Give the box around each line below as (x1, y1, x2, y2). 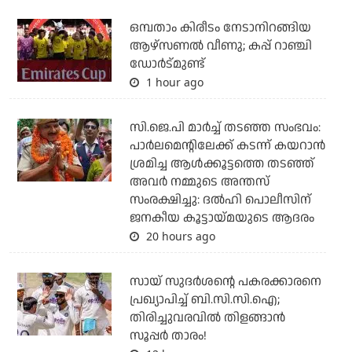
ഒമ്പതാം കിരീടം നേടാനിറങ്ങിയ (129, 19, 311, 38)
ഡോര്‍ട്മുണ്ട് (129, 55, 205, 74)
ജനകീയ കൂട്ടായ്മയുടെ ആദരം (129, 209, 314, 228)
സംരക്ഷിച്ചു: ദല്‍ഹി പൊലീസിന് (129, 191, 311, 210)
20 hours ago (142, 229, 215, 244)
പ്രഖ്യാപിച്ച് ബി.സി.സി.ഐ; (129, 291, 280, 310)
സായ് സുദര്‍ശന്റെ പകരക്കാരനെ (129, 273, 321, 291)
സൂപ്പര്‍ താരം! (129, 327, 207, 346)
